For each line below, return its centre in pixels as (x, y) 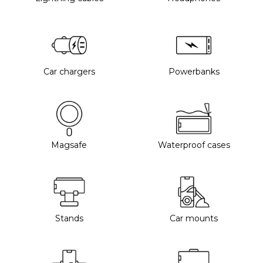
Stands (69, 219)
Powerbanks (194, 72)
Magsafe (69, 145)
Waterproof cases (194, 145)
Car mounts (194, 219)
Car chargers (69, 72)
